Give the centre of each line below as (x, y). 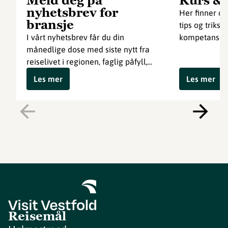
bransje (50, 25)
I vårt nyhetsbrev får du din (75, 37)
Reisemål (37, 216)
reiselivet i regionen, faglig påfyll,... (89, 62)
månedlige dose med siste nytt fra (88, 50)
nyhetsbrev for (72, 13)
